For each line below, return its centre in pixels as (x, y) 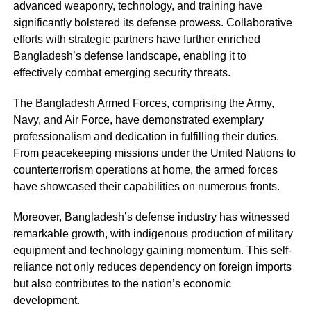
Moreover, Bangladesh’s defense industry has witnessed (151, 217)
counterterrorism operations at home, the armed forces (145, 170)
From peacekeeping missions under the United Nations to (154, 153)
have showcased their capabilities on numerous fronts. (146, 187)
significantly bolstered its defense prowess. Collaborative (152, 23)
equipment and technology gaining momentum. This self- (152, 251)
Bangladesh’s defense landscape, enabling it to (129, 56)
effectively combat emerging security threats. (121, 73)
